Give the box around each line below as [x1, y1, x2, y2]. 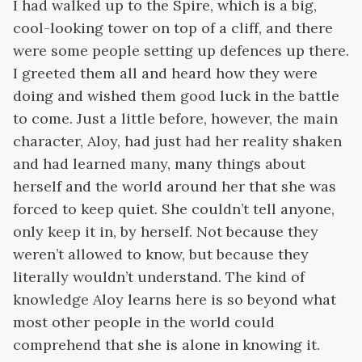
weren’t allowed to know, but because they [13, 245, 309, 263]
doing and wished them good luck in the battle [13, 86, 339, 105]
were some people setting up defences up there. [13, 41, 349, 60]
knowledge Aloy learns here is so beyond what [13, 290, 336, 309]
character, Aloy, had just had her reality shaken [13, 132, 342, 150]
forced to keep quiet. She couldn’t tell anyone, [13, 200, 335, 218]
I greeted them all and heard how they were [13, 64, 318, 82]
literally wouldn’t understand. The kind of [13, 267, 305, 286]
